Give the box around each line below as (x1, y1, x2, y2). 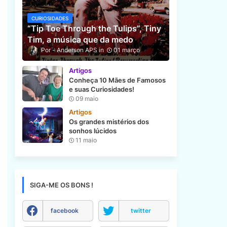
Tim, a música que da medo (27, 34, 133, 45)
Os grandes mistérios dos (68, 118, 149, 126)
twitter (130, 207, 151, 214)
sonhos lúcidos (68, 127, 117, 135)
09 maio (75, 95, 98, 102)
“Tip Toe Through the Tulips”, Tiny (27, 23, 161, 34)
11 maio (75, 136, 97, 144)
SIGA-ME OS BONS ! (29, 181, 93, 189)
